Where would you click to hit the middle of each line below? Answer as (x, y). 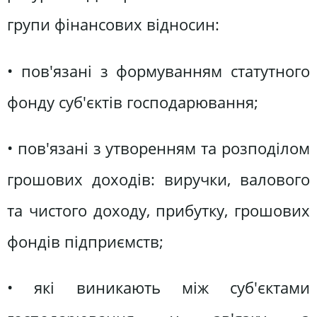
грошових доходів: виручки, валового (158, 179)
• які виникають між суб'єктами (158, 288)
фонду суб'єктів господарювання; (133, 102)
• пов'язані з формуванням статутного (158, 71)
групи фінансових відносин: (113, 25)
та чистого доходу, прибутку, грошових (158, 210)
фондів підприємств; (85, 241)
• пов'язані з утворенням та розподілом (158, 148)
